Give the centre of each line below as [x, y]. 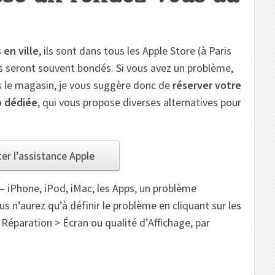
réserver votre [207, 85]
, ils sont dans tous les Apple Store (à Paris [135, 50]
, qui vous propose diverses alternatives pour [139, 102]
